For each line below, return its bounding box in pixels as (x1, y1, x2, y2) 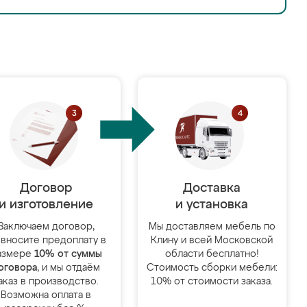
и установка (175, 199, 249, 211)
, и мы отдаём (37, 263, 101, 273)
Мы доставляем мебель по (148, 222, 275, 232)
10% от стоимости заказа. (151, 277, 273, 286)
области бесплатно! (164, 249, 259, 259)
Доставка (183, 182, 241, 195)
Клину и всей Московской (151, 236, 273, 245)
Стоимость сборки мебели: (146, 263, 278, 273)
